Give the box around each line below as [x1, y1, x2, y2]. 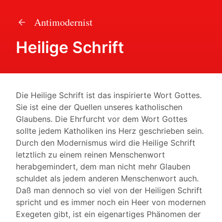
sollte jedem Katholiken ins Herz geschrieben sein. [16, 126, 204, 136]
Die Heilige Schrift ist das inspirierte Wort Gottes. [16, 90, 202, 100]
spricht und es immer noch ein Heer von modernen [16, 197, 206, 207]
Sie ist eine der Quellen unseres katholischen [16, 102, 182, 112]
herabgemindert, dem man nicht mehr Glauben [16, 162, 190, 171]
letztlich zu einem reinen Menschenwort [16, 150, 165, 160]
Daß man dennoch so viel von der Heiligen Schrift [16, 185, 202, 195]
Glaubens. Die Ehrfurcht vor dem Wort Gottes [16, 114, 187, 124]
